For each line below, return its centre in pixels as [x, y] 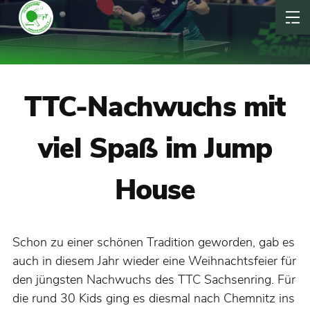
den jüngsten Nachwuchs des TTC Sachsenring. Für [154, 280]
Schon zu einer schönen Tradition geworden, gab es [154, 243]
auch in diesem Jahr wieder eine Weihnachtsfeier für [154, 261]
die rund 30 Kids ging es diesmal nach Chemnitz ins [154, 299]
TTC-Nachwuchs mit [155, 107]
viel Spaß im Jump [155, 149]
